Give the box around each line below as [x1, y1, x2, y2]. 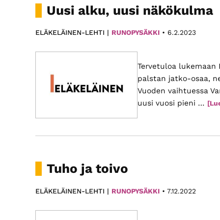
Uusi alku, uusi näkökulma [47, 2, 213, 18]
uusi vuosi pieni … [137, 99, 207, 108]
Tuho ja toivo [47, 161, 129, 176]
